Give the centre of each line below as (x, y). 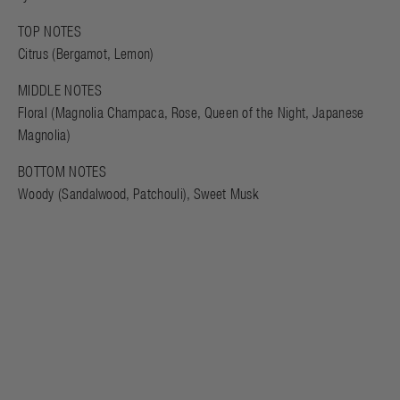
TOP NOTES (50, 31)
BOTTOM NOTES (62, 171)
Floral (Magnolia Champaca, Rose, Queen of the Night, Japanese (191, 112)
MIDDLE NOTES (60, 90)
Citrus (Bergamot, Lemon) (86, 54)
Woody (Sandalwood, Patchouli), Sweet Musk (139, 194)
